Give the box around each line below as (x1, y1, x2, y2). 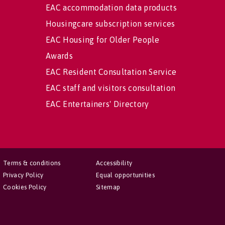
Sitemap (96, 183, 121, 191)
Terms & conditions (3, 159, 61, 167)
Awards (46, 51, 73, 60)
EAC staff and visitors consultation (46, 83, 176, 92)
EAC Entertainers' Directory (46, 99, 149, 108)
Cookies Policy (3, 183, 47, 191)
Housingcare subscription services (46, 19, 175, 28)
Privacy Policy (3, 171, 44, 179)
